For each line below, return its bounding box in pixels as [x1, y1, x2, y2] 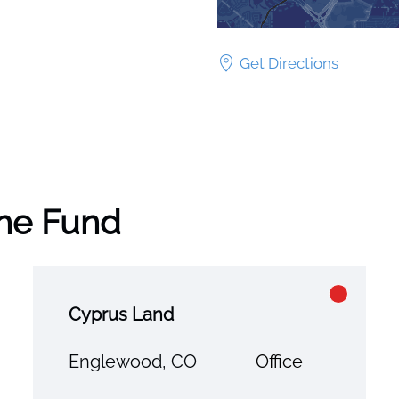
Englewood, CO [69, 350, 198, 372]
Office [255, 350, 303, 372]
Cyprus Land [69, 303, 175, 325]
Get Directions [240, 53, 338, 72]
